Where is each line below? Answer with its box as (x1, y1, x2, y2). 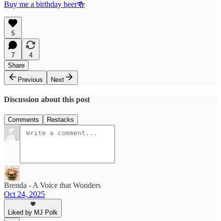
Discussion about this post (4, 95, 90, 104)
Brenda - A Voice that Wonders (4, 181, 101, 190)
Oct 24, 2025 (4, 190, 45, 199)
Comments (8, 116, 39, 124)
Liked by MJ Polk (8, 209, 58, 217)
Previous (18, 75, 43, 83)
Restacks (47, 116, 74, 124)
